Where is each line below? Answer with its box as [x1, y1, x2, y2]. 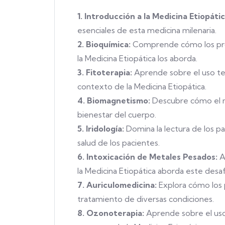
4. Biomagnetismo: [77, 95, 150, 105]
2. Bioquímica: [77, 39, 131, 49]
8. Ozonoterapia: [77, 207, 144, 218]
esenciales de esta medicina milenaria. [77, 25, 216, 35]
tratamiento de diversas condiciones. [77, 193, 214, 204]
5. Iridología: [77, 123, 124, 134]
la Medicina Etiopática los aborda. [77, 53, 197, 63]
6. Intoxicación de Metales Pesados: [77, 151, 217, 162]
